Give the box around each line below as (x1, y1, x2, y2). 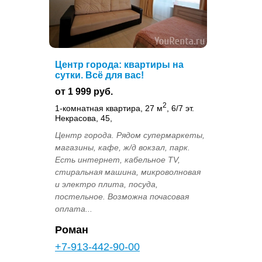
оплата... (55, 204, 92, 214)
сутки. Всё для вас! (55, 70, 144, 80)
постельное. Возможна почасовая (55, 192, 189, 202)
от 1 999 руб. (55, 86, 113, 96)
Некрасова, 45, (55, 113, 112, 123)
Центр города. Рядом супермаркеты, (55, 130, 205, 140)
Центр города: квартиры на (55, 59, 184, 70)
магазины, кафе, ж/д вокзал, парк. (55, 143, 190, 153)
